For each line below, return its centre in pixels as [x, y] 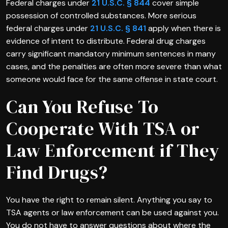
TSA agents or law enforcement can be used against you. [112, 212]
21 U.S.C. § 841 [118, 28]
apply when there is [183, 28]
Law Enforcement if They [113, 150]
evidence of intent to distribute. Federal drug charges [106, 41]
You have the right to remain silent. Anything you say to [109, 199]
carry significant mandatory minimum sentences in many [111, 53]
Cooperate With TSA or [103, 128]
